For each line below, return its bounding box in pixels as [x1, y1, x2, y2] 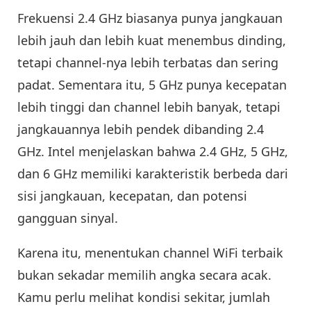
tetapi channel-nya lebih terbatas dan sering [17, 54, 278, 72]
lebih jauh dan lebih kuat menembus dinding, [17, 32, 286, 49]
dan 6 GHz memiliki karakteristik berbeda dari [17, 165, 288, 183]
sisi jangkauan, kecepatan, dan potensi [17, 187, 247, 205]
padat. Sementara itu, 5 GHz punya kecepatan [17, 76, 287, 94]
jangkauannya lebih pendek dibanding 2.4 [17, 121, 264, 138]
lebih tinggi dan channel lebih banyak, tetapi [17, 99, 280, 116]
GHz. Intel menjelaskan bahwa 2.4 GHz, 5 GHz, [17, 143, 288, 160]
